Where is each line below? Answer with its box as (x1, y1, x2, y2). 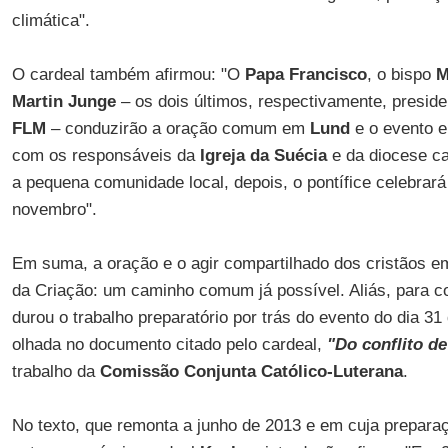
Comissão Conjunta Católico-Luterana (99, 362, 403, 381)
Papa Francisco (244, 65, 367, 84)
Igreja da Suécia (199, 146, 327, 165)
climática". (11, 11, 90, 30)
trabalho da (11, 362, 100, 381)
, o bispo (366, 65, 436, 84)
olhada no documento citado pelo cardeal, (11, 335, 327, 354)
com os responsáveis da (11, 146, 200, 165)
